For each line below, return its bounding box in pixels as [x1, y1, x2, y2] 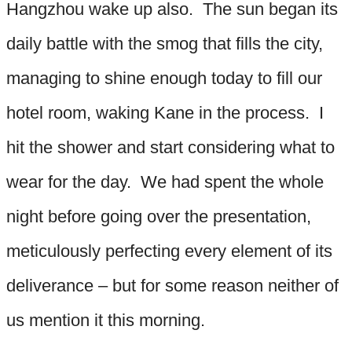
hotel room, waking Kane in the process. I [6, 102, 324, 123]
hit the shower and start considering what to [6, 137, 335, 157]
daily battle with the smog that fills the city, [6, 33, 323, 53]
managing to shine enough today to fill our [6, 68, 322, 88]
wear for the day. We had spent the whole [6, 171, 324, 192]
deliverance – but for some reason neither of [6, 275, 339, 295]
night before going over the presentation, [6, 206, 311, 226]
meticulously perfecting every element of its [6, 240, 332, 261]
